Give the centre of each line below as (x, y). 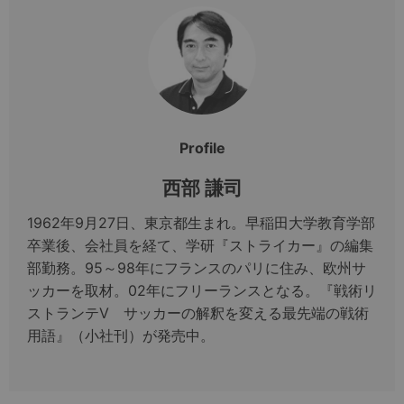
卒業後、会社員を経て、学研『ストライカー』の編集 (200, 246)
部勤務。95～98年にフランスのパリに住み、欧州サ (197, 268)
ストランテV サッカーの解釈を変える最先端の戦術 (198, 313)
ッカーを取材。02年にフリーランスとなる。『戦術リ (202, 291)
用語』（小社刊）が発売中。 (121, 336)
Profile (202, 148)
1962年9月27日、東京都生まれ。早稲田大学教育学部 (201, 223)
